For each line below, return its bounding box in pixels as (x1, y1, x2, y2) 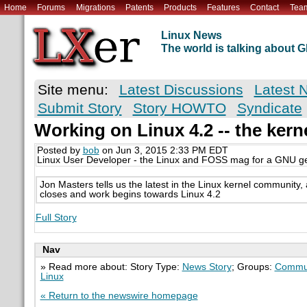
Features (207, 2, 241, 12)
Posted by (36, 145, 83, 156)
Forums (37, 2, 66, 12)
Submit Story (37, 100, 122, 116)
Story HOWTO (132, 100, 226, 116)
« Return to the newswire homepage (40, 290, 198, 301)
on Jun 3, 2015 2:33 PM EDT (99, 145, 228, 156)
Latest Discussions (119, 82, 243, 98)
